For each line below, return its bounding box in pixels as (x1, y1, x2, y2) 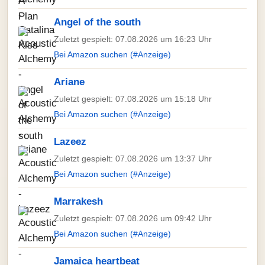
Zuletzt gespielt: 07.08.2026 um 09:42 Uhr (54, 214, 212, 223)
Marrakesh (54, 196, 103, 207)
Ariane (54, 76, 85, 88)
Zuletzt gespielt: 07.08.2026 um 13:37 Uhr (54, 154, 212, 163)
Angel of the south (54, 17, 141, 28)
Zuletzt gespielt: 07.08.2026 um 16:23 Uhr (54, 34, 212, 44)
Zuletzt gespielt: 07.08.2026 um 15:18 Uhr (54, 94, 212, 104)
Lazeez (54, 136, 86, 147)
